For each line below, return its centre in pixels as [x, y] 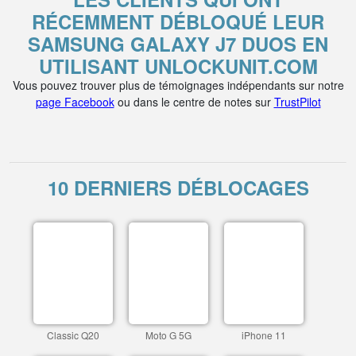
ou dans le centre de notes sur [194, 102]
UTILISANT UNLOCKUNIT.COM [178, 66]
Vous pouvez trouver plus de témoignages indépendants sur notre [178, 85]
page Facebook [75, 102]
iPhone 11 [264, 335]
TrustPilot [297, 102]
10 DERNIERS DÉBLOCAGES [178, 188]
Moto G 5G [168, 335]
